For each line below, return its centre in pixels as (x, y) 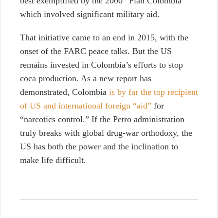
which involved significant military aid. (90, 14)
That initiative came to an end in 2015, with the (104, 38)
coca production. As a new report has (86, 79)
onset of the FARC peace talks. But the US (96, 51)
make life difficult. (53, 160)
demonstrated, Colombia (64, 92)
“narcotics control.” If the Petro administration (102, 119)
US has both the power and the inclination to (99, 147)
